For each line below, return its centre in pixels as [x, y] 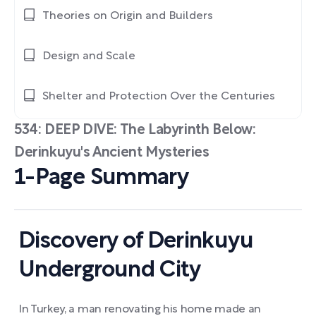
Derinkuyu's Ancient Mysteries [112, 153]
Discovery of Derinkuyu [136, 242]
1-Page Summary [102, 178]
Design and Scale [89, 56]
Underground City [110, 271]
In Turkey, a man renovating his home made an [140, 310]
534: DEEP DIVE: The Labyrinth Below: [135, 130]
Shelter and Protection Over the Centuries [159, 97]
